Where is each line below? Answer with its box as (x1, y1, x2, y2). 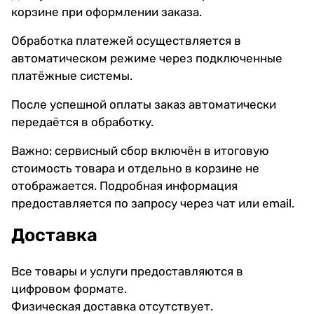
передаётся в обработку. (11, 114, 153, 129)
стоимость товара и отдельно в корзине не (11, 161, 259, 175)
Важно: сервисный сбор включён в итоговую (11, 143, 269, 158)
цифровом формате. (11, 281, 127, 296)
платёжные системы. (11, 68, 132, 83)
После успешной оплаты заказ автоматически (11, 97, 276, 111)
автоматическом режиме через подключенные (11, 50, 282, 65)
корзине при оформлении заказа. (11, 4, 202, 19)
